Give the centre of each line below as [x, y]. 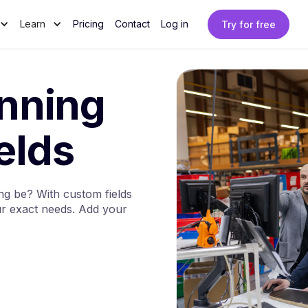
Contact [132, 24]
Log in [175, 24]
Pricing [88, 24]
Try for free [249, 24]
